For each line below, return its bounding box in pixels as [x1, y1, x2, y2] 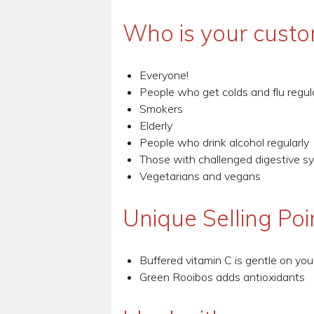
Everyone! [139, 68, 189, 83]
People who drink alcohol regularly [139, 135, 309, 150]
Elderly [139, 118, 172, 133]
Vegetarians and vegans [139, 169, 261, 184]
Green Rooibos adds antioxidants [139, 270, 305, 285]
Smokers [139, 102, 183, 116]
